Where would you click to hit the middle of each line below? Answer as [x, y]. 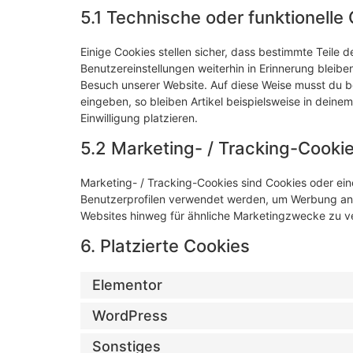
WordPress [130, 316]
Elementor [127, 285]
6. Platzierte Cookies [165, 245]
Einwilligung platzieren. [139, 117]
